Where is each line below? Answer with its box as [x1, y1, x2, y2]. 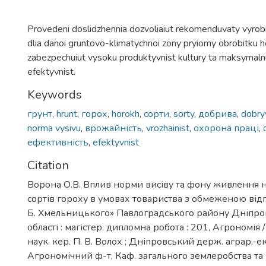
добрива [198, 107, 237, 121]
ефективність [27, 136, 88, 149]
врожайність [85, 122, 142, 135]
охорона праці [194, 122, 259, 135]
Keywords [27, 87, 82, 103]
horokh [112, 107, 140, 121]
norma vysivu [27, 122, 81, 135]
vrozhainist [146, 122, 189, 135]
